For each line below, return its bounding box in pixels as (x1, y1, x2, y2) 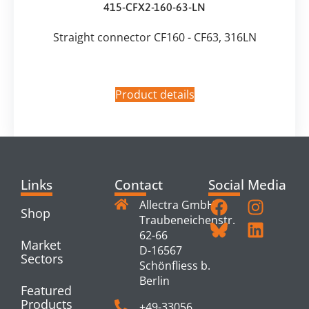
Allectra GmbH (139, 197, 215, 212)
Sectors (21, 250, 63, 267)
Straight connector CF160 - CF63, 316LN (52, 30, 257, 46)
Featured (21, 281, 72, 299)
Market (21, 236, 61, 253)
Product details (114, 86, 195, 102)
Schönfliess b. (139, 257, 210, 273)
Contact (114, 175, 163, 194)
